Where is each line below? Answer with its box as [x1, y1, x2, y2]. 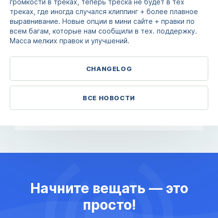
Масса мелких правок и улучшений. [10, 36, 129, 45]
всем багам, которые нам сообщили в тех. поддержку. [10, 27, 197, 35]
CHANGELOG [86, 65, 132, 73]
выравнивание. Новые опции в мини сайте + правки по [10, 17, 195, 25]
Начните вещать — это [30, 180, 188, 197]
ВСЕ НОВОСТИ [82, 94, 136, 102]
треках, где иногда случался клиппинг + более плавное [10, 7, 198, 16]
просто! [82, 197, 136, 213]
